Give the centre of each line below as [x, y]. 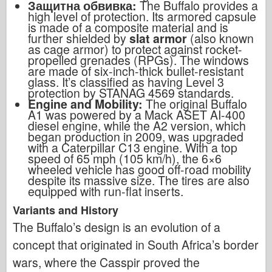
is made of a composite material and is [128, 27]
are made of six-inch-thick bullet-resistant [136, 71]
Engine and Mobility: [85, 104]
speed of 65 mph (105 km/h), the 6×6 [125, 158]
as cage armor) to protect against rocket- [135, 49]
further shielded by [77, 38]
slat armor [158, 38]
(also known [222, 38]
